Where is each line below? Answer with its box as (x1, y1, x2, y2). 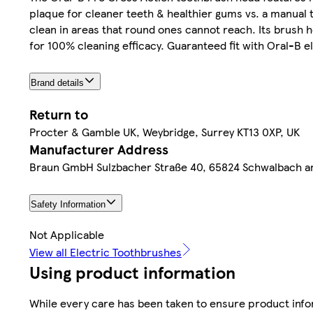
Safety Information (31, 198, 105, 210)
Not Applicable (29, 226, 104, 242)
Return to (29, 104, 88, 124)
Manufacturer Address (29, 139, 168, 159)
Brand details (31, 77, 84, 88)
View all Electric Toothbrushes (29, 243, 182, 260)
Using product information (29, 259, 235, 284)
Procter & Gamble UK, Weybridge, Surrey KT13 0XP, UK (29, 123, 300, 140)
